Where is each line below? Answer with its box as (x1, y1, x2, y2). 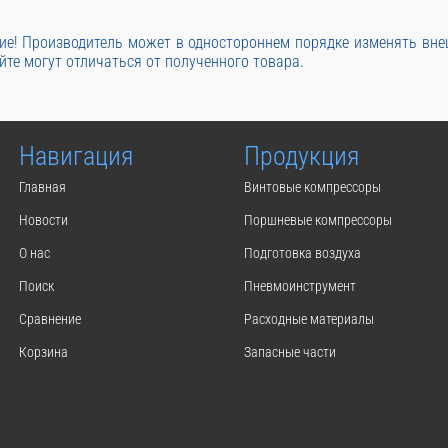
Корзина (19, 344, 68, 360)
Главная (19, 179, 66, 195)
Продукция (244, 141, 359, 171)
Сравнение (19, 311, 81, 327)
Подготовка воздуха (244, 245, 361, 261)
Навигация (19, 141, 133, 171)
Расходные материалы (244, 311, 374, 327)
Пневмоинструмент (244, 278, 356, 294)
